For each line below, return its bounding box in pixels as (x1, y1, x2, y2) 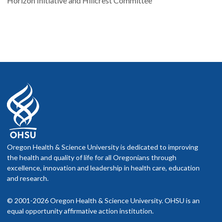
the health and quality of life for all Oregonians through (7, 153, 176, 162)
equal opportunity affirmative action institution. (7, 207, 154, 216)
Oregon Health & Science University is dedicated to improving (7, 143, 198, 152)
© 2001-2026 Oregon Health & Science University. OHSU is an (7, 196, 200, 205)
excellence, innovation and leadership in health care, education (7, 164, 200, 172)
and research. (7, 174, 49, 183)
